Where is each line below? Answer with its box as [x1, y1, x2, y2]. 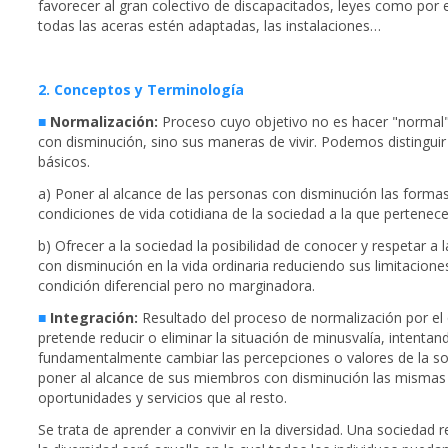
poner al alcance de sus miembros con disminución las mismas [38, 368, 446, 388]
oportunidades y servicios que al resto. [38, 388, 287, 408]
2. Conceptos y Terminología [38, 80, 244, 100]
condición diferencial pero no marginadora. [38, 276, 315, 296]
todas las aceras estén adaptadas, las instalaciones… [38, 16, 381, 36]
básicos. [38, 152, 90, 172]
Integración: [50, 308, 138, 328]
